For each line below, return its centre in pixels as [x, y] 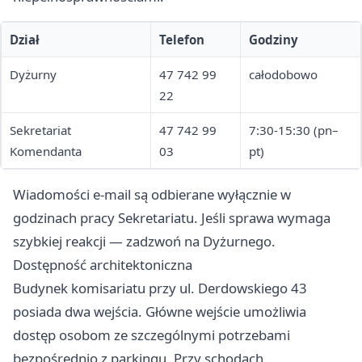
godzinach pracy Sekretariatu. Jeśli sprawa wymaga [172, 218]
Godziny [274, 40]
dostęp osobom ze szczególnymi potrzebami [152, 335]
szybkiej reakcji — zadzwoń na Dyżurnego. [144, 242]
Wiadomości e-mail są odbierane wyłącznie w [152, 195]
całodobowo [283, 75]
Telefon [182, 40]
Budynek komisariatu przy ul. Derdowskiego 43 [160, 288]
